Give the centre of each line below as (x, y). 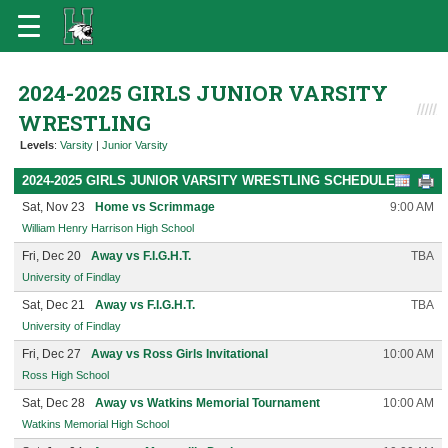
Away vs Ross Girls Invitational (179, 354)
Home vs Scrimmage (155, 207)
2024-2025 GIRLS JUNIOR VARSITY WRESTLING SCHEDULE (208, 180)
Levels (37, 145)
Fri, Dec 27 (51, 354)
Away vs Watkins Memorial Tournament (207, 403)
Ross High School (65, 375)
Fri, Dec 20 (51, 256)
